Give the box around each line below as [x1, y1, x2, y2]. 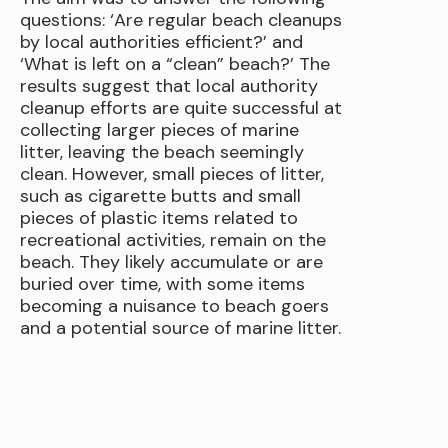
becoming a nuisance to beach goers [20, 294, 329, 319]
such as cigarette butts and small [20, 184, 301, 209]
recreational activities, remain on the [20, 228, 326, 253]
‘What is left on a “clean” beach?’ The [20, 52, 330, 77]
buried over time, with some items [20, 272, 305, 297]
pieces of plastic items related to [20, 206, 298, 231]
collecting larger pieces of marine [20, 118, 299, 143]
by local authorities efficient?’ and [20, 30, 303, 55]
